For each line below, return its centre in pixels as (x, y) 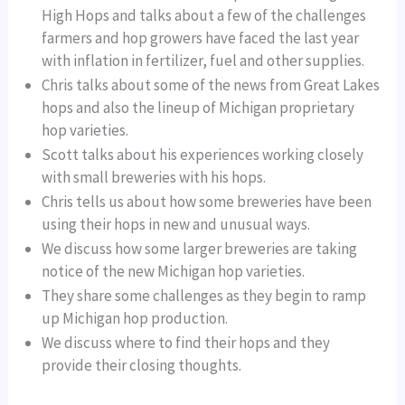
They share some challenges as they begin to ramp (204, 296)
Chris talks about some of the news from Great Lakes (211, 85)
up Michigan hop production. (135, 319)
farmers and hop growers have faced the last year (201, 38)
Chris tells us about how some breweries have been (207, 202)
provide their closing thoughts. (142, 366)
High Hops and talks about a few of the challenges (204, 16)
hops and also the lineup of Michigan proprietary (198, 108)
